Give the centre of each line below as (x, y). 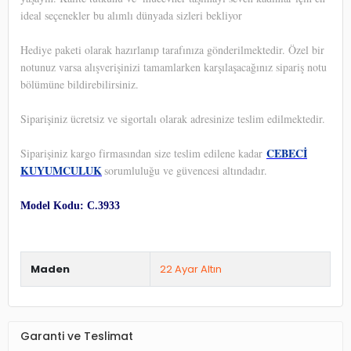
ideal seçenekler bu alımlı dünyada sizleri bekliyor (131, 15)
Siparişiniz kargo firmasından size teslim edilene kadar (143, 153)
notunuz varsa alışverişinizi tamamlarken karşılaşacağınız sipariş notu (174, 67)
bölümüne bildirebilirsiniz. (80, 84)
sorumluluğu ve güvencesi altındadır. (186, 170)
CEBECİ (287, 153)
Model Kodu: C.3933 (70, 205)
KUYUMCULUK (61, 170)
